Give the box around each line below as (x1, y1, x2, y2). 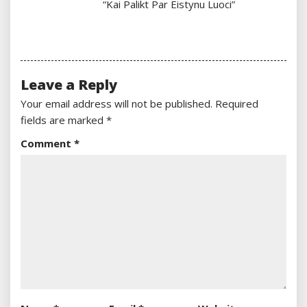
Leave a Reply (21, 75, 117, 95)
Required (215, 97, 258, 111)
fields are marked (21, 113, 106, 127)
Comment (21, 136, 74, 151)
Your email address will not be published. (21, 97, 212, 111)
